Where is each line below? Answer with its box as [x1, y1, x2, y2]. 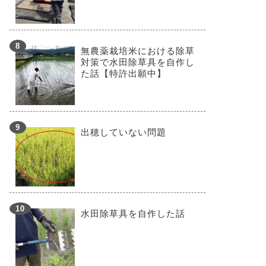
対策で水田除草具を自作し [80, 56, 195, 67]
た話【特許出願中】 [80, 68, 166, 78]
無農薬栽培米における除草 [80, 45, 195, 56]
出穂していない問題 [80, 126, 166, 137]
